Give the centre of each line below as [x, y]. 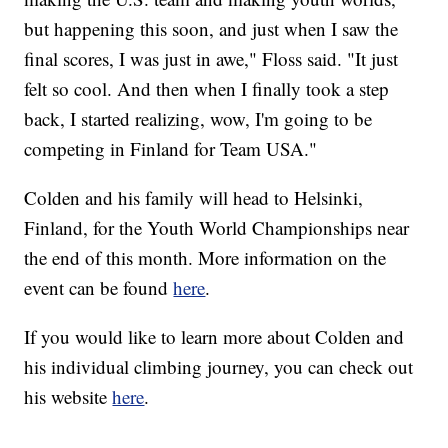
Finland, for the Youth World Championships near [217, 227]
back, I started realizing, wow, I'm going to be [198, 118]
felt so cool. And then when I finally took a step [207, 88]
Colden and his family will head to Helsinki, [194, 197]
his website [68, 396]
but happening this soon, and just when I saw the [211, 28]
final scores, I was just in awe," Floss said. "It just [211, 58]
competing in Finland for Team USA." [171, 148]
